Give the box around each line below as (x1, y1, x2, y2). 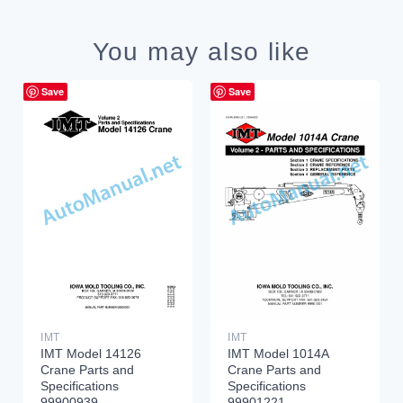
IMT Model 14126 (40, 346, 141, 362)
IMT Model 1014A (227, 346, 328, 362)
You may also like (92, 38, 311, 67)
